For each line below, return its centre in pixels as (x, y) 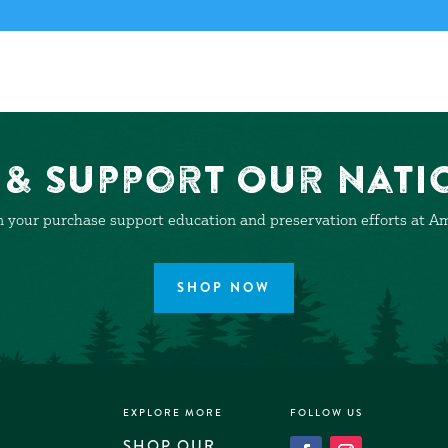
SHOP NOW (224, 288)
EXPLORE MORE (173, 413)
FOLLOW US (327, 413)
